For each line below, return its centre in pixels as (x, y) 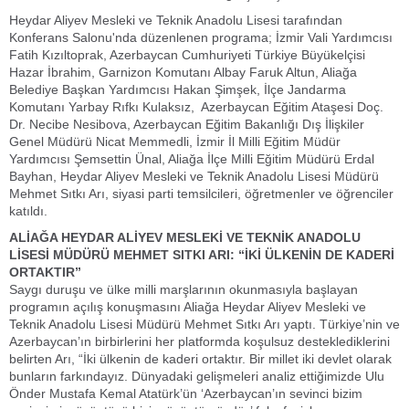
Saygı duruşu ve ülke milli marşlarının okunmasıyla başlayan (184, 289)
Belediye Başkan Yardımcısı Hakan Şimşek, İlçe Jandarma (178, 89)
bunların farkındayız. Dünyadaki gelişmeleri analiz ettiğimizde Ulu (197, 376)
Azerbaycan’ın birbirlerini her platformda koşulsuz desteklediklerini (199, 341)
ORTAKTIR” (45, 272)
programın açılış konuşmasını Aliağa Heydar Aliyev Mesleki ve (188, 307)
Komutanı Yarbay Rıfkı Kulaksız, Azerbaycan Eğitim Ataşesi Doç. (196, 107)
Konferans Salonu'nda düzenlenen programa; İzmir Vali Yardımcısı (201, 37)
